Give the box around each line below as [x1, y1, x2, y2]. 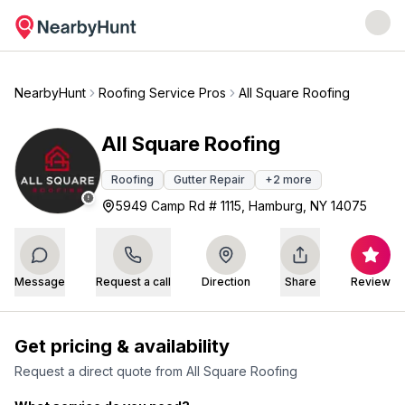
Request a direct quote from [14, 363, 186, 379]
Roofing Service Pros [99, 85, 226, 100]
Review [351, 275, 391, 288]
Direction [201, 275, 250, 288]
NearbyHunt [14, 85, 86, 100]
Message [14, 275, 65, 288]
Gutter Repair [174, 173, 245, 186]
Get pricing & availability [14, 335, 230, 357]
